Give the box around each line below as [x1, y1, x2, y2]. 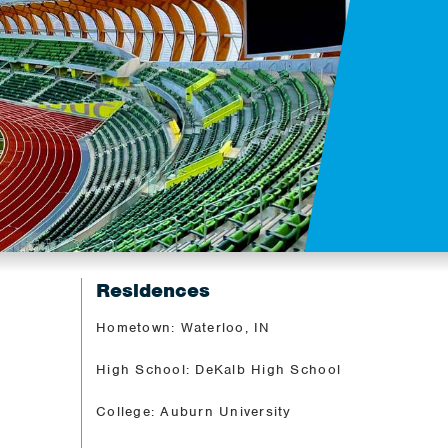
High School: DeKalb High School [96, 360, 342, 378]
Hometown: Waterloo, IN [96, 318, 271, 336]
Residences [96, 277, 210, 303]
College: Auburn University [96, 402, 292, 420]
